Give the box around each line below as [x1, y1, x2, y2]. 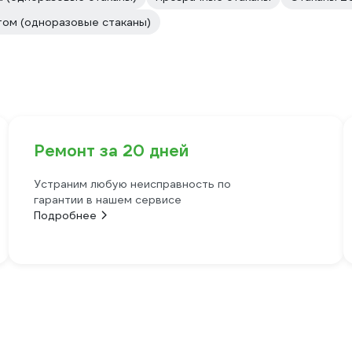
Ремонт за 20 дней [33, 141, 189, 161]
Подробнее [33, 208, 97, 222]
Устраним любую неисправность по [33, 177, 231, 191]
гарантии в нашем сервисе [33, 192, 181, 207]
